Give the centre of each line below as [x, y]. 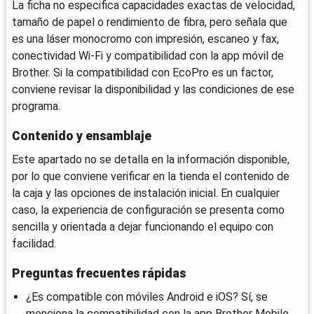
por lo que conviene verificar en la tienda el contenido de [151, 176]
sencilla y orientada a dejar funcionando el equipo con [143, 226]
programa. [36, 107]
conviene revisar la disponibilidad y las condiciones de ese [153, 90]
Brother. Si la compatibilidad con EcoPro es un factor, [143, 73]
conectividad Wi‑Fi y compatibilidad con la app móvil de [148, 56]
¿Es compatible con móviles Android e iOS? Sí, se [147, 296]
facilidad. [34, 243]
